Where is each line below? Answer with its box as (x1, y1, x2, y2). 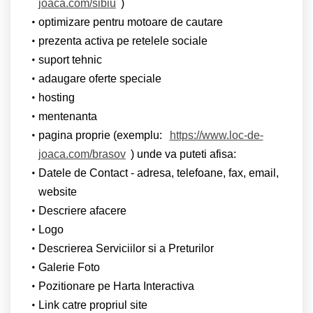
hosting (38, 91, 75, 103)
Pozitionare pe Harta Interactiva (38, 279, 194, 292)
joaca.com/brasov (38, 147, 126, 160)
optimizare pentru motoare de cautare (38, 15, 223, 28)
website (38, 185, 77, 198)
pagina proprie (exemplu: (38, 129, 165, 141)
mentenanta (38, 110, 97, 122)
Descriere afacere (38, 204, 126, 217)
